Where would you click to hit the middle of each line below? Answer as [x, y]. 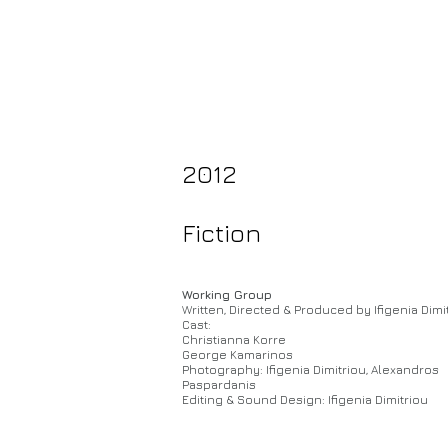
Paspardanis [219, 384]
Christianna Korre [234, 339]
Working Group [227, 294]
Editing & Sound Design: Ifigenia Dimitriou [305, 399]
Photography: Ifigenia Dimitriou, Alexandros [310, 369]
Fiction [221, 232]
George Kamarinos [237, 354]
